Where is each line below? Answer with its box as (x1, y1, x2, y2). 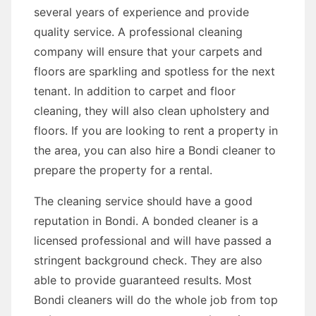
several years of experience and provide (34, 5, 249, 19)
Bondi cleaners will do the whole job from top (34, 293, 278, 307)
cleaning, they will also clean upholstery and (34, 104, 269, 118)
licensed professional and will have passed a (34, 233, 272, 248)
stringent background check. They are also (34, 253, 262, 267)
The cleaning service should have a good (34, 194, 253, 208)
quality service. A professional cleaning (34, 25, 243, 39)
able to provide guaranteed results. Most (34, 273, 252, 287)
